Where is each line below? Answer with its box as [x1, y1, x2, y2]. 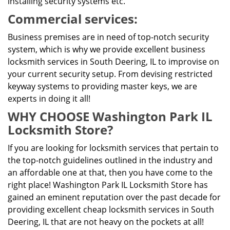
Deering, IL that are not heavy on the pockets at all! [8, 216, 204, 227]
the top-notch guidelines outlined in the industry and [8, 155, 213, 166]
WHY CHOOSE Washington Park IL [8, 108, 213, 125]
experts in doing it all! [8, 93, 90, 104]
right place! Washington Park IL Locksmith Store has [8, 179, 208, 190]
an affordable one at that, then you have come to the [8, 167, 213, 178]
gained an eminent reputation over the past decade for [8, 191, 221, 203]
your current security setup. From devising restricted [8, 68, 213, 80]
